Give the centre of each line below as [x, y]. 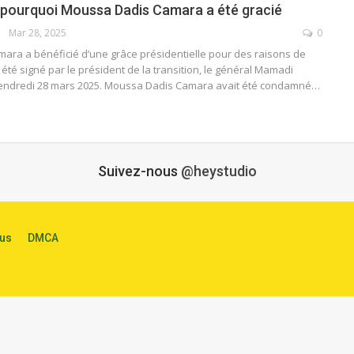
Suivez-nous [139, 171]
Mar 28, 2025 [38, 32]
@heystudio [218, 171]
